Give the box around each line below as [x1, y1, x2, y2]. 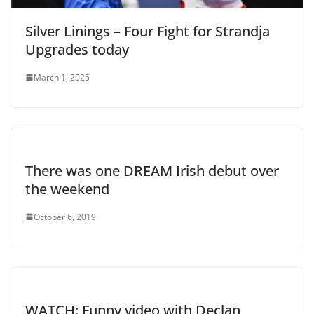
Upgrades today [25, 39, 129, 59]
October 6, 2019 [34, 210, 96, 223]
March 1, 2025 [34, 71, 90, 83]
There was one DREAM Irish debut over [25, 161, 279, 180]
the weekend [25, 179, 109, 198]
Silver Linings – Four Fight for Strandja [25, 21, 270, 41]
